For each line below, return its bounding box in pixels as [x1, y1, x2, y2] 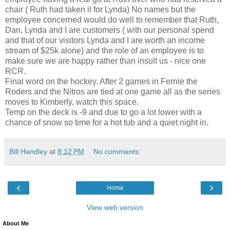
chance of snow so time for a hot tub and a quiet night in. [5, 118, 208, 127]
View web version [87, 203, 143, 212]
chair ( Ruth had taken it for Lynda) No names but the [5, 5, 196, 14]
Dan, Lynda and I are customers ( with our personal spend [5, 26, 214, 35]
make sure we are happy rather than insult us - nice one [5, 56, 206, 66]
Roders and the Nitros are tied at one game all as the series [5, 87, 220, 97]
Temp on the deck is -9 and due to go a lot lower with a [5, 108, 202, 117]
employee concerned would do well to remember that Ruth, [5, 15, 219, 25]
